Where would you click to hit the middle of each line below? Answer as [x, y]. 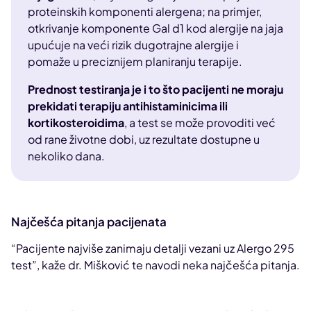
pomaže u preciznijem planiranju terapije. [135, 62]
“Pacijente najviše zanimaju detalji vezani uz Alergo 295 [153, 249]
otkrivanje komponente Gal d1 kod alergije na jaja [155, 28]
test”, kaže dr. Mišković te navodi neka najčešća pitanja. [155, 265]
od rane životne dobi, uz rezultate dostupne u [144, 140]
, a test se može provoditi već [200, 123]
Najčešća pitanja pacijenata [89, 222]
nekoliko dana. [66, 156]
